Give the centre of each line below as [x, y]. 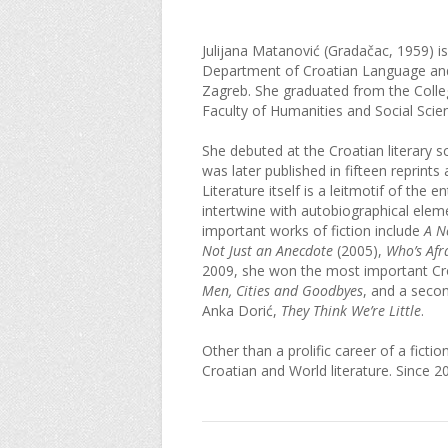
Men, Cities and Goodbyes [282, 290]
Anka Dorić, [241, 310]
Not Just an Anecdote [267, 250]
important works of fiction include [313, 230]
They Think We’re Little [351, 310]
